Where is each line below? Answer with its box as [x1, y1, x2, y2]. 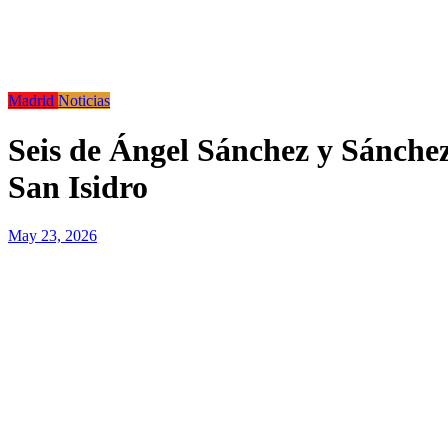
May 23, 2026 [8, 227, 97, 245]
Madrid [8, 92, 58, 110]
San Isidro [8, 168, 148, 205]
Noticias [58, 92, 110, 110]
